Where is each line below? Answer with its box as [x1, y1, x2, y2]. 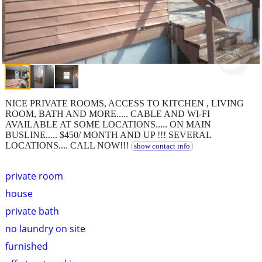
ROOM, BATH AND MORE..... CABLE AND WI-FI [5, 108, 210, 119]
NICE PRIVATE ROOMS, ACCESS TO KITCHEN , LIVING [5, 98, 244, 108]
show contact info [133, 142, 190, 150]
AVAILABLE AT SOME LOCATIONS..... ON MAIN [5, 119, 211, 129]
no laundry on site [5, 222, 85, 235]
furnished [5, 239, 48, 253]
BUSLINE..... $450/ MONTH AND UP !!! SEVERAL [5, 129, 211, 140]
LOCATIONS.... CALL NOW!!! [5, 140, 131, 150]
